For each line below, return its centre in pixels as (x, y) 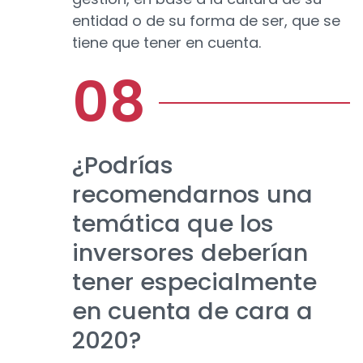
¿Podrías (123, 166)
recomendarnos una (192, 195)
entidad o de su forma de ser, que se (206, 21)
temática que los (173, 224)
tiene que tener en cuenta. (167, 43)
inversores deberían (190, 253)
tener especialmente (194, 282)
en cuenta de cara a (192, 312)
